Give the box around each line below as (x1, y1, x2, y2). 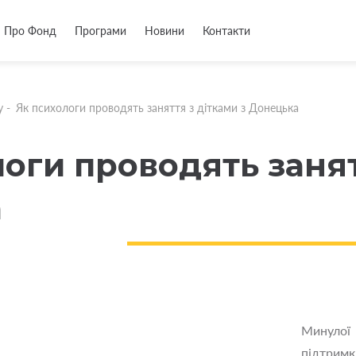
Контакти (203, 24, 250, 37)
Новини (145, 24, 184, 37)
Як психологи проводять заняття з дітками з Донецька (16, 101, 299, 114)
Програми (75, 24, 126, 37)
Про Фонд (4, 24, 56, 37)
